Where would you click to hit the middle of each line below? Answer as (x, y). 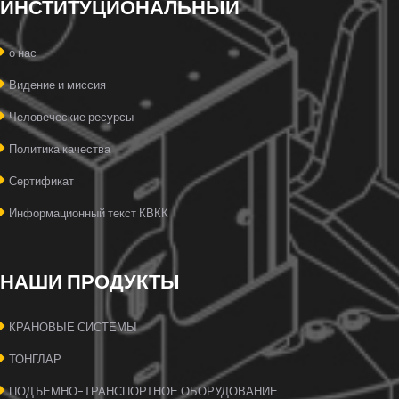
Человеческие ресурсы (71, 117)
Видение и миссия (57, 85)
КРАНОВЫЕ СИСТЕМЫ (73, 327)
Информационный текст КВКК (89, 213)
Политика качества (60, 149)
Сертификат (41, 181)
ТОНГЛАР (35, 359)
